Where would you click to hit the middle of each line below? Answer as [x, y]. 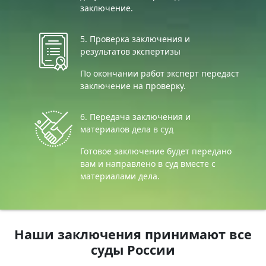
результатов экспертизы [130, 51]
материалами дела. [120, 176]
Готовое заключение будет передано [156, 151]
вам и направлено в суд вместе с [148, 163]
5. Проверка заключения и [135, 39]
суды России [133, 249]
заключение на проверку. [133, 85]
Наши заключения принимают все [133, 234]
